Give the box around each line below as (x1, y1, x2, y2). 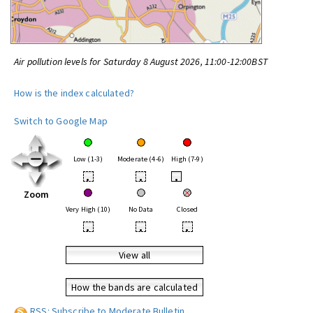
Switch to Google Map (14, 115, 108, 127)
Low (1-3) (73, 154, 103, 163)
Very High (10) (66, 205, 110, 214)
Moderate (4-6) (117, 154, 164, 163)
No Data (129, 205, 153, 214)
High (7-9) (171, 154, 203, 163)
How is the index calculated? (14, 87, 134, 99)
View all (118, 249, 151, 261)
